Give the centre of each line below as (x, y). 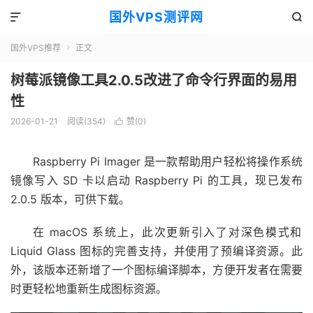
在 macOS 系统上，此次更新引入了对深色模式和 (168, 232)
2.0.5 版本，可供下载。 (70, 199)
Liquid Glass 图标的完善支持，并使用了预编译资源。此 (156, 251)
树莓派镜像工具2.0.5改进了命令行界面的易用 (154, 80)
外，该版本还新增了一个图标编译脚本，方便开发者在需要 (156, 270)
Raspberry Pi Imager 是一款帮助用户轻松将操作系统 (168, 161)
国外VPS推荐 (36, 48)
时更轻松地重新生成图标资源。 (89, 289)
